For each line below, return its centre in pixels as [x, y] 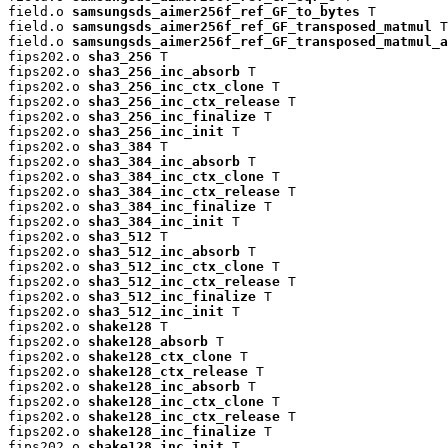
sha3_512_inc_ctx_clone [176, 266]
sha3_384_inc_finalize [172, 206]
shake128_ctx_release [168, 371]
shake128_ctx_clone [160, 356]
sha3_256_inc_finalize [172, 116]
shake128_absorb [148, 341]
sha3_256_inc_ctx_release [184, 101]
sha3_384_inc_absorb [164, 161]
